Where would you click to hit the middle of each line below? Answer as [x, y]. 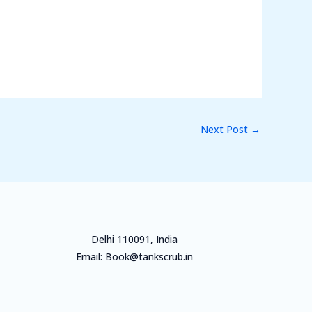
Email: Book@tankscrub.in [134, 256]
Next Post [226, 129]
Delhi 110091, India [134, 239]
